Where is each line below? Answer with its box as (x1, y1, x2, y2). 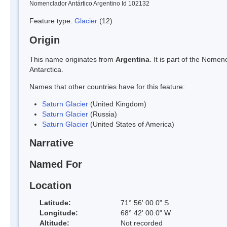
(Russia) (88, 109, 117, 118)
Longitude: (40, 208, 78, 217)
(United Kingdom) (88, 99, 146, 108)
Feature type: (29, 16, 74, 25)
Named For (29, 159, 82, 170)
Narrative (29, 137, 73, 149)
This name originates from (29, 55, 116, 63)
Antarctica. (29, 65, 63, 73)
